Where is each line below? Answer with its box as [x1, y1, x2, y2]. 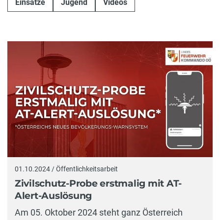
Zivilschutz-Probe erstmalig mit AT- [15, 178, 182, 190]
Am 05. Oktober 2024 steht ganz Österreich [15, 207, 183, 218]
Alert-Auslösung [15, 190, 92, 202]
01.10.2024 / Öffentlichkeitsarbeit [15, 165, 118, 173]
